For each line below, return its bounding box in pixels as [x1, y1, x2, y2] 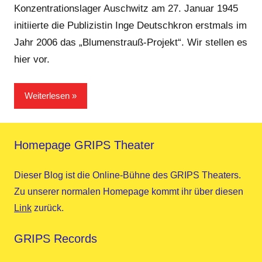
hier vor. [14, 54, 50, 65]
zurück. [32, 202, 64, 213]
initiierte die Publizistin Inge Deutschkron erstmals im [14, 20, 247, 32]
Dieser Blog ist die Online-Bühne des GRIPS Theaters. [14, 170, 241, 180]
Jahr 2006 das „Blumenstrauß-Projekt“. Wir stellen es [14, 37, 247, 49]
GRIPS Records [14, 232, 97, 245]
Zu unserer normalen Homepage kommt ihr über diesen [14, 186, 243, 196]
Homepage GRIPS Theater [14, 138, 154, 151]
